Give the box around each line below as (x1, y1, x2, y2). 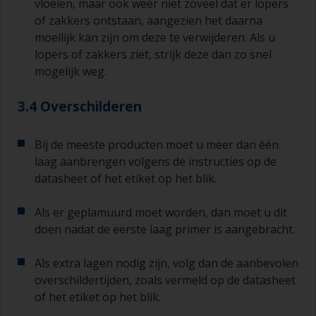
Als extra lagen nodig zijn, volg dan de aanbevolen (35, 255, 298, 272)
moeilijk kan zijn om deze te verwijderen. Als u (35, 30, 275, 46)
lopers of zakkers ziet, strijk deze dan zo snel (35, 47, 272, 63)
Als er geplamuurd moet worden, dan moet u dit (35, 205, 287, 221)
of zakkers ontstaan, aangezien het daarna (35, 13, 262, 29)
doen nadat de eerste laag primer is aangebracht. (35, 221, 295, 238)
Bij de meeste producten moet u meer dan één (35, 137, 279, 153)
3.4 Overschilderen (18, 97, 142, 116)
